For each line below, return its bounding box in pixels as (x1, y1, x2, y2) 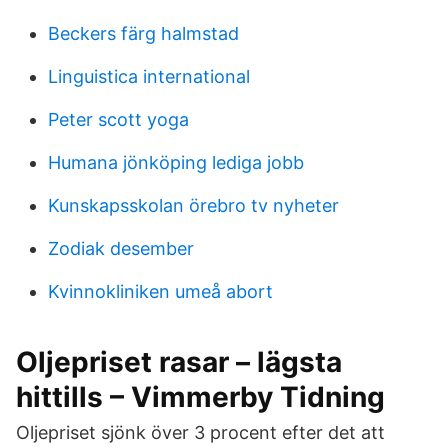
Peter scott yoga (48, 109, 189, 130)
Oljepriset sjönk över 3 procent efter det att (16, 422, 385, 443)
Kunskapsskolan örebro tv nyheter (48, 195, 339, 216)
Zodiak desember (48, 238, 194, 259)
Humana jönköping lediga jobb (48, 152, 304, 173)
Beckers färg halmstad (48, 23, 239, 44)
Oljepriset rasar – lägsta (16, 345, 342, 379)
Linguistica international (48, 66, 250, 87)
